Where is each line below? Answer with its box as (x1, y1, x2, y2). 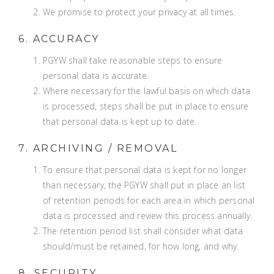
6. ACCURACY (18, 33, 100, 45)
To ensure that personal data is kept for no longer (43, 164, 247, 176)
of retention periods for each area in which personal (43, 194, 255, 206)
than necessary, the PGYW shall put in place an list (43, 179, 246, 191)
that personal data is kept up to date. (43, 116, 197, 127)
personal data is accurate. (43, 70, 149, 81)
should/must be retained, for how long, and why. (43, 240, 239, 252)
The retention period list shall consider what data (43, 225, 243, 237)
